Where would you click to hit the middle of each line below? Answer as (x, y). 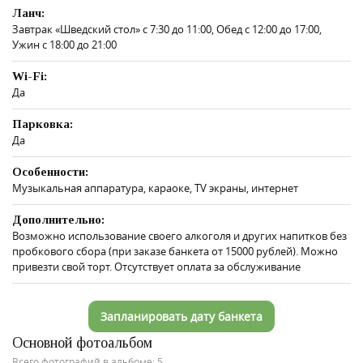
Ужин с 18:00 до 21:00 (64, 44)
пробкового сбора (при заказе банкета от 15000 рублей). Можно (175, 251)
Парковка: (43, 124)
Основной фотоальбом (82, 342)
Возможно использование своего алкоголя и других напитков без (179, 235)
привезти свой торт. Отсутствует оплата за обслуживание (156, 266)
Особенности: (50, 171)
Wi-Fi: (30, 76)
